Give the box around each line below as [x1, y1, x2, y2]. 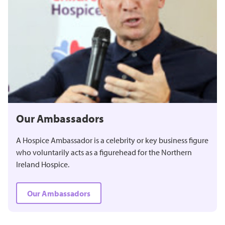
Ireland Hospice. [16, 159, 69, 169]
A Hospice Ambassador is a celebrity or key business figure [16, 135, 208, 145]
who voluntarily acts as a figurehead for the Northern [16, 147, 192, 157]
